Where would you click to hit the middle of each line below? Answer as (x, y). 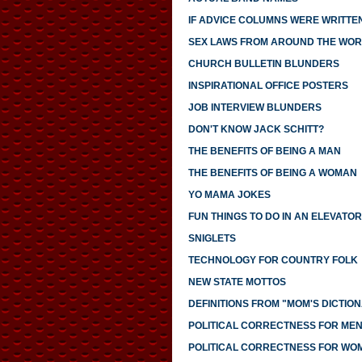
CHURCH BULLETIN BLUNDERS (263, 64)
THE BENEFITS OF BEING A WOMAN (272, 173)
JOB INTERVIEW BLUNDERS (255, 108)
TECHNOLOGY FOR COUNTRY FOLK (273, 261)
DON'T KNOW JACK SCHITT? (256, 130)
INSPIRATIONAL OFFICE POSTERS (268, 86)
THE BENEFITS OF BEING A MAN (264, 152)
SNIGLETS (212, 239)
